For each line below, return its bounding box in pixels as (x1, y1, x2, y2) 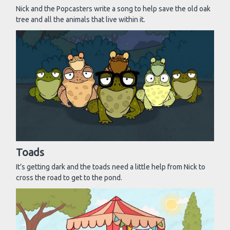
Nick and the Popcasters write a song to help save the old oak (16, 4, 210, 13)
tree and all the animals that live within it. (16, 15, 145, 24)
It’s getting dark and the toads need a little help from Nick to (16, 162, 205, 171)
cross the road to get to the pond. (16, 173, 122, 182)
